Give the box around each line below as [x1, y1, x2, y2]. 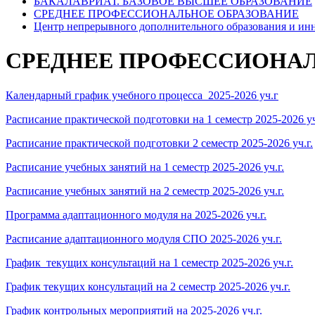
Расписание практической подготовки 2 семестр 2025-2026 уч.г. [6, 136, 313, 149]
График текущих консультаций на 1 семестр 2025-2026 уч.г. [6, 256, 293, 269]
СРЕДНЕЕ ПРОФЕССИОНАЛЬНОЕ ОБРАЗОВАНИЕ [34, 8, 299, 20]
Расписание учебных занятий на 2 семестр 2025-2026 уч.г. [6, 184, 284, 197]
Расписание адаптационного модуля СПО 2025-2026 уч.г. [6, 232, 282, 245]
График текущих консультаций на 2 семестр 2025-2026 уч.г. [6, 280, 290, 292]
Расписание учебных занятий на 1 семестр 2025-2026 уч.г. [6, 160, 284, 173]
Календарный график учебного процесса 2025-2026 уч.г [6, 89, 278, 101]
